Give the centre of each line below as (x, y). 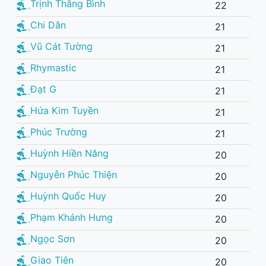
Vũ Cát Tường (61, 47)
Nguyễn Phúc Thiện (74, 175)
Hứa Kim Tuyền (64, 111)
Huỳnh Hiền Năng (69, 153)
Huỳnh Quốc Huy (68, 196)
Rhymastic (53, 68)
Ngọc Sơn (53, 239)
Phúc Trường (59, 132)
